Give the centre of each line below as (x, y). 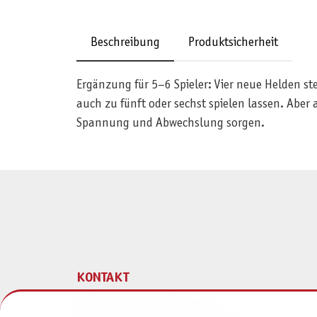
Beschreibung (125, 43)
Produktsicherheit (233, 43)
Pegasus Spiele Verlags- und (147, 306)
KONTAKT (102, 278)
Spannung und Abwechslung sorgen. (170, 124)
